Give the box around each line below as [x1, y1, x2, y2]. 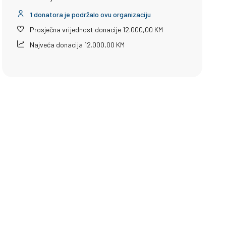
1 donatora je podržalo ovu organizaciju [28, 10, 151, 19]
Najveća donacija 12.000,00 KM [28, 40, 125, 49]
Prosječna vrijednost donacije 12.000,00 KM [28, 25, 163, 34]
